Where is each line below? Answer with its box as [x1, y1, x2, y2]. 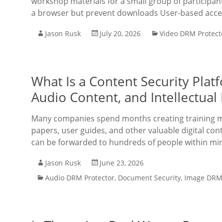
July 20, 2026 [100, 29, 141, 38]
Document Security [118, 173, 181, 182]
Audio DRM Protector [45, 173, 114, 182]
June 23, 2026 [100, 158, 144, 167]
